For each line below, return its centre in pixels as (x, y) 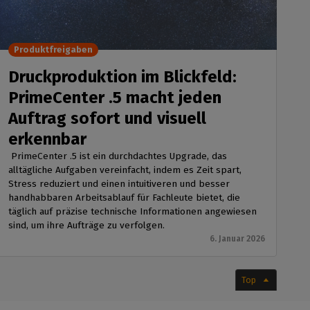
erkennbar (49, 139)
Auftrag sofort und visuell (107, 119)
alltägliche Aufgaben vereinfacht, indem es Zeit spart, (125, 170)
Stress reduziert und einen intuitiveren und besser (119, 184)
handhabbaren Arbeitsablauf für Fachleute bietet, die (124, 198)
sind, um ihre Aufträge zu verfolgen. (88, 226)
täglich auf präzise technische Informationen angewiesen (132, 212)
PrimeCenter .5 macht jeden (115, 98)
